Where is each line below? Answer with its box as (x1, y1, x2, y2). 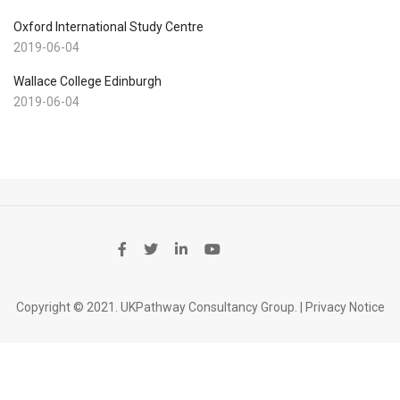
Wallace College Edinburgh (13, 73, 162, 88)
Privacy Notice (304, 299, 385, 314)
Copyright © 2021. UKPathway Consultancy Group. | (15, 299, 305, 314)
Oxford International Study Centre (13, 19, 204, 34)
